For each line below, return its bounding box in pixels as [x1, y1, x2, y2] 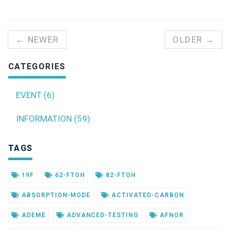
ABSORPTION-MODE [19, 191, 91, 199]
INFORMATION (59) [16, 113, 90, 124]
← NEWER [15, 34, 59, 45]
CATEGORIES [8, 61, 66, 71]
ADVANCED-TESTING [64, 211, 139, 219]
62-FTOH [52, 171, 85, 179]
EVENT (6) [16, 89, 55, 100]
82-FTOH [104, 171, 137, 179]
